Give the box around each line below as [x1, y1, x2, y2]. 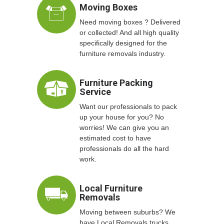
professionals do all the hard [79, 144, 169, 153]
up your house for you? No [79, 113, 164, 121]
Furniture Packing [79, 77, 153, 88]
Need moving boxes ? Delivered [79, 18, 180, 26]
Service [79, 86, 111, 97]
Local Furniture [79, 183, 142, 194]
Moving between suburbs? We [79, 208, 175, 216]
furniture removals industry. [79, 49, 165, 58]
